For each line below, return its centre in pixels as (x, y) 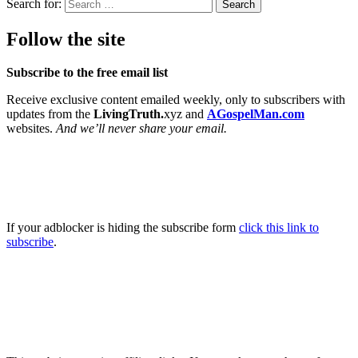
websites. (31, 129)
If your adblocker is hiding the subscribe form (123, 228)
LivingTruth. (129, 114)
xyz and (185, 114)
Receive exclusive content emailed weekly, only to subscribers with (176, 100)
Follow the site (66, 39)
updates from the (50, 114)
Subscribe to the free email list (87, 73)
